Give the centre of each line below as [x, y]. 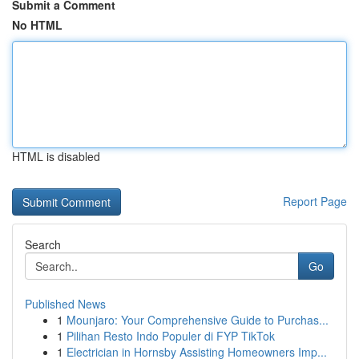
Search [43, 244]
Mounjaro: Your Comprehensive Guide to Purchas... [198, 320]
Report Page [315, 201]
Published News [65, 304]
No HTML [37, 25]
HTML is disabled [56, 156]
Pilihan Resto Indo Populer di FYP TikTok [171, 336]
